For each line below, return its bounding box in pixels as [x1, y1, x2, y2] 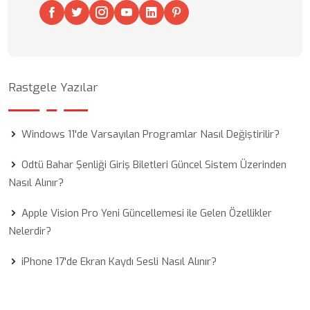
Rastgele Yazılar [8, 80, 98, 95]
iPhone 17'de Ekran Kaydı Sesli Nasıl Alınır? [21, 255, 217, 268]
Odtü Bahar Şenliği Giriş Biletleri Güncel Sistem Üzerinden [21, 158, 286, 172]
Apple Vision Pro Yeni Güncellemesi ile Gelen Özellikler [21, 206, 272, 220]
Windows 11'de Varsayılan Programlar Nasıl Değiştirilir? [21, 127, 280, 141]
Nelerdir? [8, 224, 51, 238]
